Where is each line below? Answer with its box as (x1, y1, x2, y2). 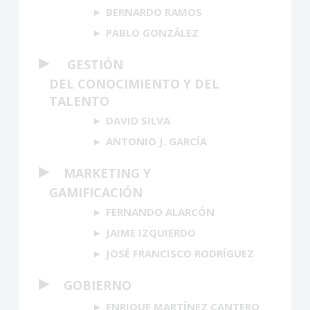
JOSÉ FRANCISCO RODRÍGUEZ (105, 246, 254, 260)
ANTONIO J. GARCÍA (105, 134, 207, 148)
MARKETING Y (64, 164, 151, 181)
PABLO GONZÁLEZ (105, 25, 199, 39)
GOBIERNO (64, 276, 131, 293)
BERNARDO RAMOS (105, 4, 202, 19)
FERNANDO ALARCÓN (105, 204, 215, 219)
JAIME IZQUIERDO (105, 225, 196, 239)
